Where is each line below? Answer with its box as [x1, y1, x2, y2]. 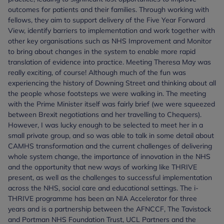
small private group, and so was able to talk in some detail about [8, 130, 214, 140]
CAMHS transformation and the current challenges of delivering [8, 141, 212, 150]
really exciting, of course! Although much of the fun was [8, 67, 186, 77]
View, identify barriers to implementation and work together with [8, 25, 215, 35]
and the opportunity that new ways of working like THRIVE [8, 162, 197, 171]
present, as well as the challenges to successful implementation [8, 172, 212, 182]
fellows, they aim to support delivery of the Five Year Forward [8, 15, 205, 24]
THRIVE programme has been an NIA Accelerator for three [8, 193, 197, 203]
